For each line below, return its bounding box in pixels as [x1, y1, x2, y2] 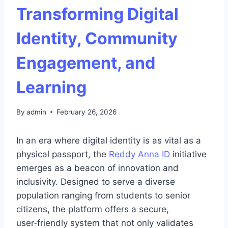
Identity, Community [16, 28, 178, 49]
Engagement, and [16, 53, 155, 73]
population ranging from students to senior [16, 190, 190, 201]
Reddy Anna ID [109, 149, 170, 159]
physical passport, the [16, 149, 109, 159]
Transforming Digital [16, 4, 179, 24]
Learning [16, 77, 87, 98]
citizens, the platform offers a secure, [16, 204, 169, 214]
